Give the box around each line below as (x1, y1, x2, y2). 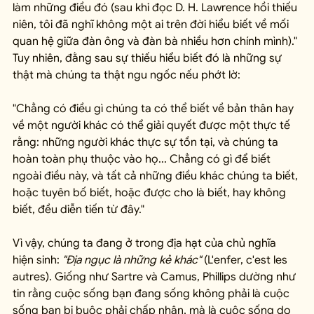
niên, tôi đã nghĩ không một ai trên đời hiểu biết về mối (13, 18, 292, 32)
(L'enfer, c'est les (201, 253, 290, 268)
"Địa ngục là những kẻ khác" (62, 253, 201, 268)
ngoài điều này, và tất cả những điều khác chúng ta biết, (13, 169, 301, 184)
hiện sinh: (13, 253, 62, 268)
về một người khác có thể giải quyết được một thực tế (13, 118, 293, 133)
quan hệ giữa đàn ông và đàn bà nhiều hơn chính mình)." (13, 34, 300, 49)
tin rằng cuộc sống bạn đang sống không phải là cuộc (13, 287, 292, 301)
